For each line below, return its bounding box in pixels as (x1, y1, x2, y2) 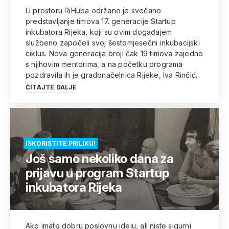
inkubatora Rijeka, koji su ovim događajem (26, 28, 172, 36)
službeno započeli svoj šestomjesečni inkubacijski (26, 38, 200, 47)
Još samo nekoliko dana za (26, 151, 174, 166)
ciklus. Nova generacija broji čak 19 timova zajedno (26, 49, 203, 58)
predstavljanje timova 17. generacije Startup (26, 17, 176, 26)
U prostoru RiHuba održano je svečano (26, 6, 162, 15)
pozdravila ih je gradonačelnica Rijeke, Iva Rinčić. (26, 71, 198, 79)
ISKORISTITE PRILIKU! (26, 140, 96, 147)
